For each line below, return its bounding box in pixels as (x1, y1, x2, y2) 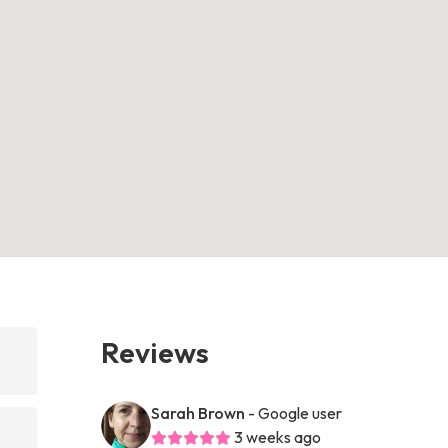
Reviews (101, 333, 210, 370)
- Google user (248, 402, 343, 423)
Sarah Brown (151, 402, 246, 423)
